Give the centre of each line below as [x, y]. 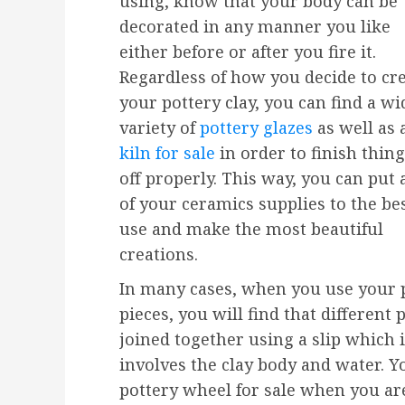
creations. [159, 254]
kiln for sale [167, 152]
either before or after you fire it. [248, 51]
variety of [160, 127]
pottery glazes [256, 127]
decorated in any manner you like [255, 26]
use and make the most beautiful [251, 228]
